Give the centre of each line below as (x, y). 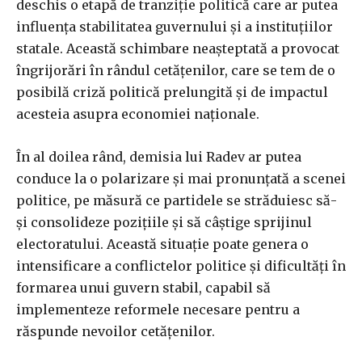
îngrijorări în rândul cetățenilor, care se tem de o (176, 71)
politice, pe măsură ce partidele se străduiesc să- (177, 201)
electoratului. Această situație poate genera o (162, 244)
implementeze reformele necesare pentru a (158, 310)
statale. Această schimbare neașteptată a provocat (178, 49)
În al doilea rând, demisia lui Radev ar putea (159, 157)
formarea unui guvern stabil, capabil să (143, 288)
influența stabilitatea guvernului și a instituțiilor (175, 27)
